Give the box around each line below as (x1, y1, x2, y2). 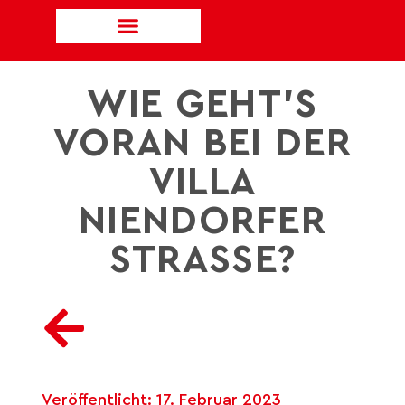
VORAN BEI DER (53, 124, 352, 164)
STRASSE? (108, 240, 278, 280)
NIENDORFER (79, 202, 326, 241)
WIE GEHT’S (87, 85, 318, 125)
